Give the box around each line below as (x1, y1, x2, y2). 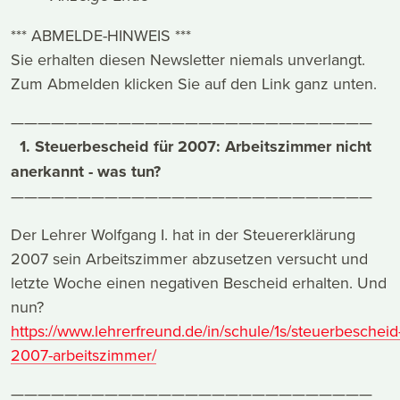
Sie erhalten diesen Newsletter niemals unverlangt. (11, 48, 365, 71)
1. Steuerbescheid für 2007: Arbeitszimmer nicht (20, 135, 371, 159)
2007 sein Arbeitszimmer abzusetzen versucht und (11, 247, 368, 271)
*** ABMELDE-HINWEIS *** (11, 24, 191, 47)
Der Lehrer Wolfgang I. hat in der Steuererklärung (11, 223, 355, 246)
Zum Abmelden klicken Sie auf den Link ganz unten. (11, 72, 377, 96)
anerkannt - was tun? (11, 160, 161, 184)
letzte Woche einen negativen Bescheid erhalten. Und (11, 271, 387, 295)
